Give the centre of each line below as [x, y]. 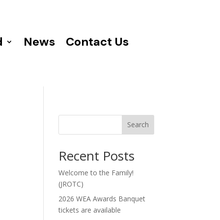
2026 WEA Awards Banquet [102, 198]
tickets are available [90, 210]
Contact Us [97, 42]
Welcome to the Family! [96, 172]
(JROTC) [71, 184]
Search [138, 125]
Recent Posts [97, 155]
